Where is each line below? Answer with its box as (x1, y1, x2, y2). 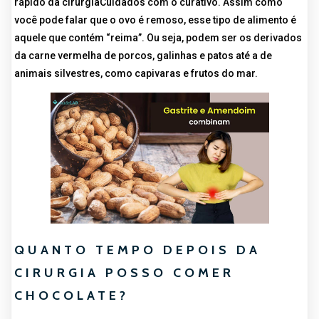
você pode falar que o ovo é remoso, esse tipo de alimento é (14, 14, 296, 26)
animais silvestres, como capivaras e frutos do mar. (14, 68, 258, 79)
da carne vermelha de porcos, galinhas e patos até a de (14, 50, 272, 61)
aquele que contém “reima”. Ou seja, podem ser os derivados (14, 32, 302, 43)
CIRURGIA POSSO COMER (14, 265, 234, 281)
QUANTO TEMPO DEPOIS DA (14, 242, 261, 258)
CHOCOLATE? (14, 288, 129, 304)
